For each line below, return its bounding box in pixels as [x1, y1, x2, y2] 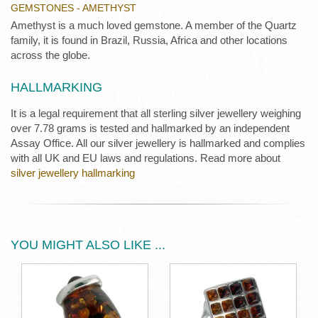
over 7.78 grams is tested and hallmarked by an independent [11, 122, 290, 135]
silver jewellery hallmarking [11, 167, 135, 180]
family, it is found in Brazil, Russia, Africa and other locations [11, 34, 287, 47]
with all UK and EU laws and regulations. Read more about [11, 152, 280, 165]
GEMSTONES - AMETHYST [11, 2, 136, 14]
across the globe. [11, 49, 90, 62]
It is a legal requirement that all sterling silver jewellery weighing [11, 107, 301, 120]
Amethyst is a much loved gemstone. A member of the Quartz [11, 19, 297, 32]
